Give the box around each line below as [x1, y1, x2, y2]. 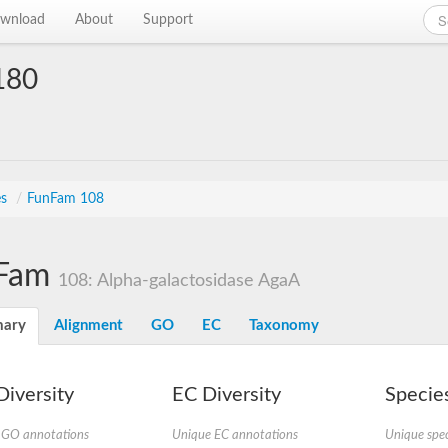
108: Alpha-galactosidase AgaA [58, 272, 300, 289]
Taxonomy [249, 318, 319, 333]
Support [143, 13, 194, 27]
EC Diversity [171, 385, 281, 405]
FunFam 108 [27, 192, 104, 206]
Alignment [54, 318, 123, 333]
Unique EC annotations [171, 429, 298, 441]
